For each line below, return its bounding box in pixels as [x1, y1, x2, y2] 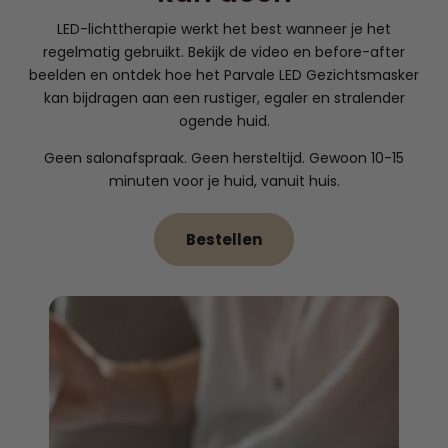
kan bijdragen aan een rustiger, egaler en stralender [43, 88, 405, 109]
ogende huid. [178, 111, 270, 132]
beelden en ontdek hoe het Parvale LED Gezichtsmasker [29, 65, 419, 86]
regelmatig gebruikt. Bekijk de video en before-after [43, 42, 405, 63]
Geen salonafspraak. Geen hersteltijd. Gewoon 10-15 [44, 148, 404, 169]
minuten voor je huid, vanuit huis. [108, 171, 340, 192]
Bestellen [186, 229, 262, 251]
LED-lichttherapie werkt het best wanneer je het [57, 19, 391, 40]
